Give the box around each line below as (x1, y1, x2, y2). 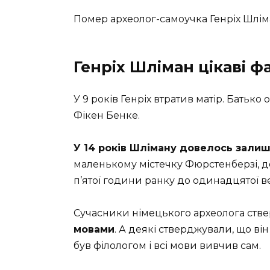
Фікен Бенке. (74, 109, 140, 121)
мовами (74, 224, 115, 236)
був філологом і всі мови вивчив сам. (74, 240, 261, 252)
